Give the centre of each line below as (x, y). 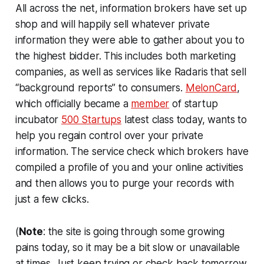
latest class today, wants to (184, 119)
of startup (194, 103)
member (150, 103)
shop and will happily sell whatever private (112, 24)
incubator (38, 119)
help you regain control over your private (109, 135)
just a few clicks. (52, 199)
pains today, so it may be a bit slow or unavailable (128, 247)
